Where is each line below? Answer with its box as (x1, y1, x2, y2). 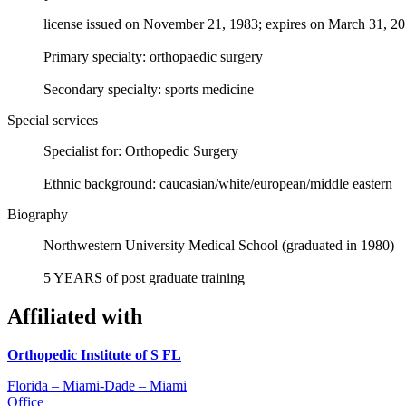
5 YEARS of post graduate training (43, 269, 245, 285)
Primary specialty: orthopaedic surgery (43, 48, 263, 64)
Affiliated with (7, 304, 142, 328)
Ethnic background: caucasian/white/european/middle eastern (43, 175, 392, 191)
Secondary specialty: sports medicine (43, 81, 254, 97)
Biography (7, 206, 68, 222)
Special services (7, 111, 98, 128)
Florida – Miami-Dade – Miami (7, 377, 187, 393)
